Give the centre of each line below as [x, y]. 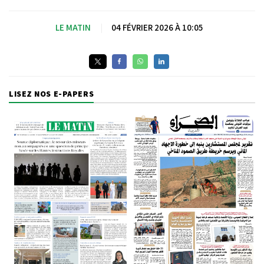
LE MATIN [73, 27]
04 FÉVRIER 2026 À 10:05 [157, 27]
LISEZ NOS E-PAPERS [52, 93]
